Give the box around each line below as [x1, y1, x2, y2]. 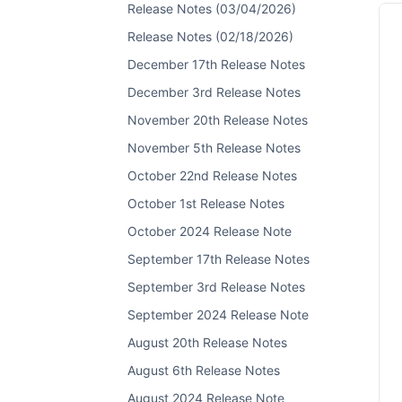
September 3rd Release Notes [127, 279, 305, 294]
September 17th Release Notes [127, 251, 310, 267]
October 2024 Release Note [127, 223, 292, 239]
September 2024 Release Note [127, 307, 309, 322]
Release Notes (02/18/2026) [127, 29, 293, 44]
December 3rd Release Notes [127, 84, 301, 100]
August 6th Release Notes [127, 363, 280, 378]
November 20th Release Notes [127, 112, 308, 127]
